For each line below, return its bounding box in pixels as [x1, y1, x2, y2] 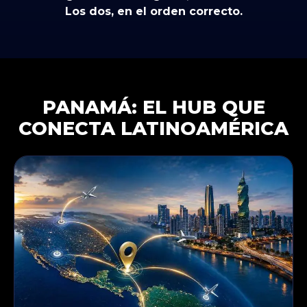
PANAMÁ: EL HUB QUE [42, 96, 265, 119]
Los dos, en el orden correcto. [64, 5, 243, 19]
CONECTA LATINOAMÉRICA [19, 117, 288, 140]
